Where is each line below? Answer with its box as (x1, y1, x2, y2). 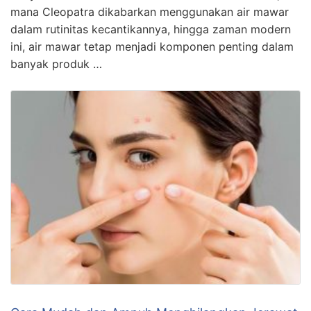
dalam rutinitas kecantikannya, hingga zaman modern (10, 22, 291, 37)
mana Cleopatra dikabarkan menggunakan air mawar (10, 5, 289, 19)
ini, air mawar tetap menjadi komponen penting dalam (10, 40, 294, 54)
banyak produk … (10, 57, 102, 72)
